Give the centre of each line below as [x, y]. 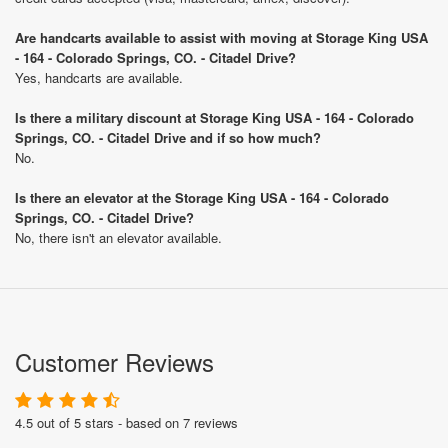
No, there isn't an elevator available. [118, 237]
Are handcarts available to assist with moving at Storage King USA [221, 37]
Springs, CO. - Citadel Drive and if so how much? [168, 137]
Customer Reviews [114, 361]
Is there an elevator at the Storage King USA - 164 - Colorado [202, 197]
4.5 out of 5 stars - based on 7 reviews [126, 422]
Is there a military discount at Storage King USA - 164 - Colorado [214, 117]
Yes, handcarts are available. [99, 77]
